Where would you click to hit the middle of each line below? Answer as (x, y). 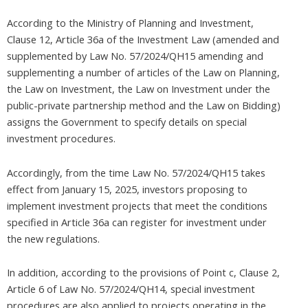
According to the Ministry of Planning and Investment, (130, 23)
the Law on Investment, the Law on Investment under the (139, 89)
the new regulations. (53, 238)
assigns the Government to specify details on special (127, 122)
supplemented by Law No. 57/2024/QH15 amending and (135, 56)
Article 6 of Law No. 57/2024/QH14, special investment (131, 289)
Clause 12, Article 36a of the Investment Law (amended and (143, 40)
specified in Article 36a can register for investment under (137, 222)
